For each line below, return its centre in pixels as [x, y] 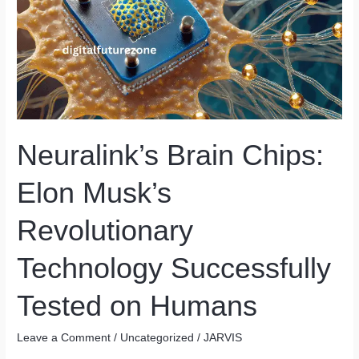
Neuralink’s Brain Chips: [171, 155]
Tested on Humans [137, 305]
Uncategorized [157, 338]
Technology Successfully [174, 268]
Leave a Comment [64, 338]
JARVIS [223, 338]
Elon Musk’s [95, 192]
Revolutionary [105, 230]
